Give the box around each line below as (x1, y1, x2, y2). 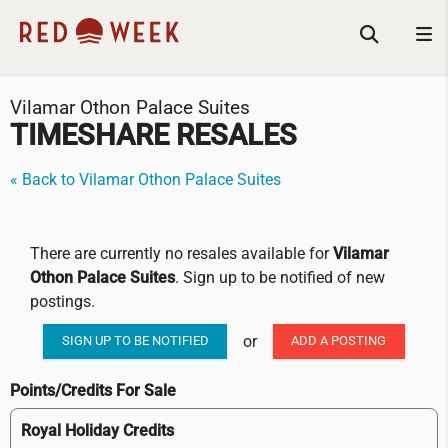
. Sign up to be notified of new (175, 268, 385, 288)
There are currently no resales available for (30, 244, 333, 264)
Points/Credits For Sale (10, 380, 176, 400)
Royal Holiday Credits (21, 420, 174, 440)
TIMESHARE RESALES (10, 118, 297, 153)
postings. (30, 292, 95, 312)
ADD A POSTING (291, 333, 387, 349)
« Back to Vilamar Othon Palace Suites (10, 170, 281, 190)
